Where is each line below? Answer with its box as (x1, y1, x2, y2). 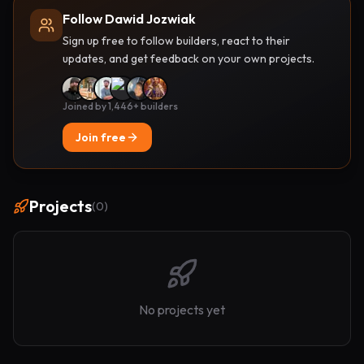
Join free (76, 130, 126, 145)
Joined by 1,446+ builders (63, 100, 178, 112)
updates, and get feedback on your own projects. (63, 51, 314, 66)
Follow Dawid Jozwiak (63, 11, 196, 27)
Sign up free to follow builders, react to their (63, 33, 290, 48)
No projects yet (139, 301, 225, 318)
